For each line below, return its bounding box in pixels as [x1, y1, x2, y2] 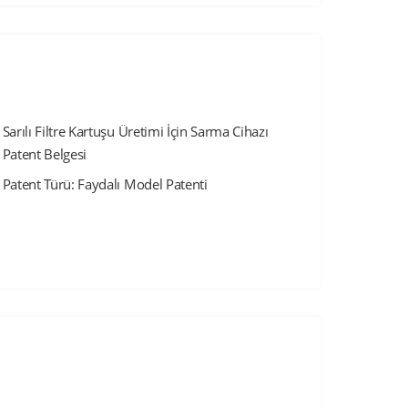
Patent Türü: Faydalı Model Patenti [2, 174, 208, 193]
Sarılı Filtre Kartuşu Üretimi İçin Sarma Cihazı [2, 121, 269, 140]
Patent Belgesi [2, 144, 87, 163]
